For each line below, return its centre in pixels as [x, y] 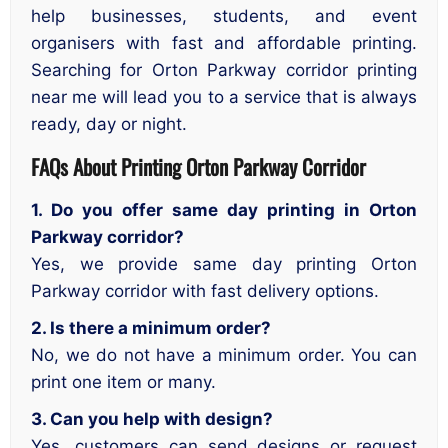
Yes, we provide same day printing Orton [224, 263]
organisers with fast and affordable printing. [224, 42]
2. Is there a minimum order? [151, 327]
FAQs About [73, 167]
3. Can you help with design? [152, 418]
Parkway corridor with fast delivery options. [205, 290]
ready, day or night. [109, 123]
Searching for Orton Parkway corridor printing [224, 69]
